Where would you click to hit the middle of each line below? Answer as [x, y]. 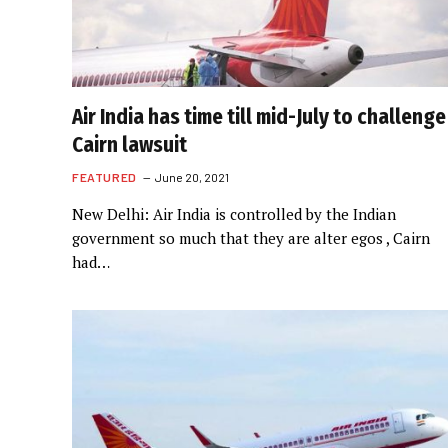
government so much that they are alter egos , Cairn [251, 237]
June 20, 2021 [191, 176]
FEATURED [104, 176]
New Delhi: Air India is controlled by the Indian [234, 213]
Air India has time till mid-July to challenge [259, 116]
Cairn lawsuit [129, 144]
